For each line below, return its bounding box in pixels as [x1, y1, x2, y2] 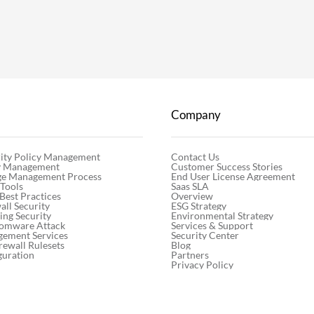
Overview [171, 189, 214, 202]
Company [171, 107, 221, 123]
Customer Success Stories [171, 160, 283, 172]
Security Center [171, 228, 240, 241]
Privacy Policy [171, 258, 234, 271]
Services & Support [171, 219, 254, 231]
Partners [171, 248, 210, 261]
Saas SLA [171, 179, 210, 192]
